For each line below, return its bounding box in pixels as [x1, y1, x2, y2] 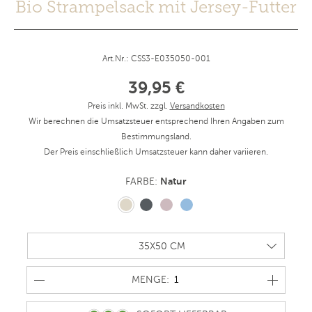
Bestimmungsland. [120, 132, 192, 142]
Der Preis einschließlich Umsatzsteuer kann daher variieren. [44, 147, 268, 157]
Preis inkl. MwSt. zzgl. [87, 101, 170, 111]
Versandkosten [169, 101, 225, 111]
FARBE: [125, 176, 160, 187]
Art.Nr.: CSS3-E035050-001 [102, 54, 210, 64]
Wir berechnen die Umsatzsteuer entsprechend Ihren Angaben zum [28, 116, 284, 127]
